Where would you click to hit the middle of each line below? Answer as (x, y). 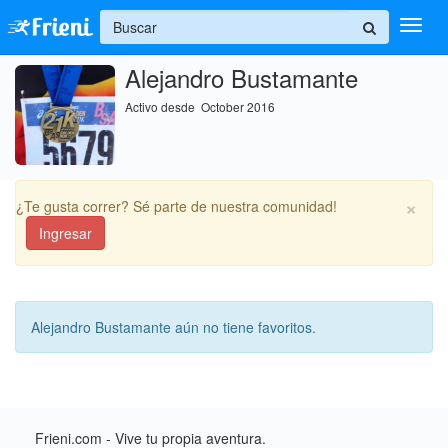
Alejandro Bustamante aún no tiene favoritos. (173, 327)
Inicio (53, 125)
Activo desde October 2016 (200, 106)
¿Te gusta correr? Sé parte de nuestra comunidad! (176, 206)
